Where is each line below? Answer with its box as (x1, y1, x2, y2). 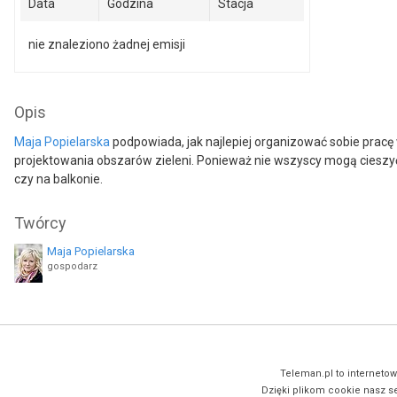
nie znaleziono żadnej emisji (28, 37, 185, 51)
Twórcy (14, 214, 66, 232)
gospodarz (47, 261, 97, 272)
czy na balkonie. (14, 172, 103, 186)
